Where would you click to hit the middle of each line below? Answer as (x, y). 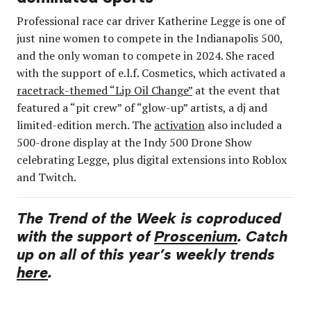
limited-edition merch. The (85, 125)
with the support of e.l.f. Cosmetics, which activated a (151, 73)
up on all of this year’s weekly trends (146, 254)
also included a (243, 125)
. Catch (262, 236)
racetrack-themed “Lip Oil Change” (104, 90)
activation (179, 125)
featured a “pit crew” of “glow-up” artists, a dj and (142, 107)
